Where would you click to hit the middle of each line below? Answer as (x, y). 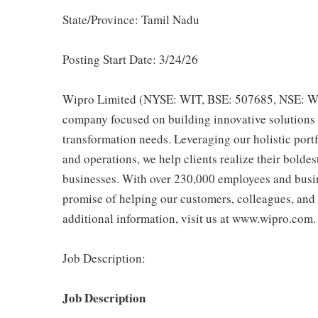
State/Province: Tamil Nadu (131, 20)
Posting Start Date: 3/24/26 (130, 59)
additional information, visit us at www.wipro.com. (189, 218)
